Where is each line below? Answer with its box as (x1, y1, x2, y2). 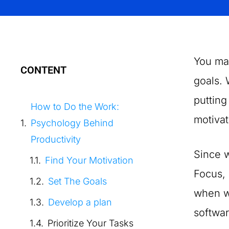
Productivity (31, 134, 81, 145)
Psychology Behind (31, 118, 113, 128)
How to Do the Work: (31, 101, 119, 112)
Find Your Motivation (45, 155, 133, 166)
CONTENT (20, 64, 66, 76)
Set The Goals (48, 176, 107, 187)
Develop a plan (48, 197, 112, 208)
